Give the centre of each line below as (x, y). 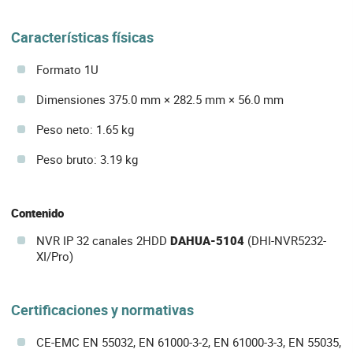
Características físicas (82, 37)
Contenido (37, 212)
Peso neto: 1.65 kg (85, 129)
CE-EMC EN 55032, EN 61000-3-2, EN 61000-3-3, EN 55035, (189, 342)
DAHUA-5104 (207, 240)
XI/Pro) (55, 256)
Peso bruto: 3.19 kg (87, 159)
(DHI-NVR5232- (285, 240)
